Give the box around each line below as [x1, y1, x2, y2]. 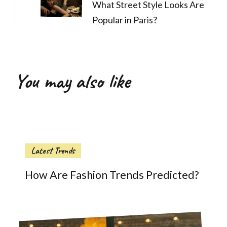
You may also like [15, 68, 130, 94]
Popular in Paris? [92, 14, 157, 26]
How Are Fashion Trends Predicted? [25, 168, 199, 182]
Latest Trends [31, 145, 75, 157]
